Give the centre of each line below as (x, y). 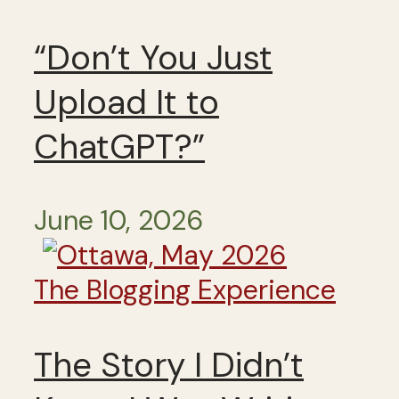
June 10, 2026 (119, 221)
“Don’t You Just (153, 57)
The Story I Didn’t (169, 366)
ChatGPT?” (119, 147)
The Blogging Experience (185, 290)
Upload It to (126, 102)
